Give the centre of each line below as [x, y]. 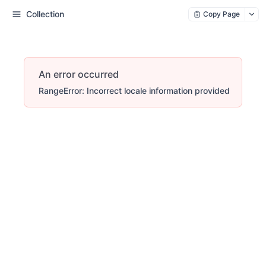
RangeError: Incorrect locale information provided [134, 91]
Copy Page [221, 14]
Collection [45, 14]
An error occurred [79, 74]
